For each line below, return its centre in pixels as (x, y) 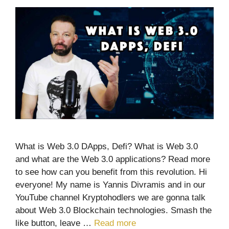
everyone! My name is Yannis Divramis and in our (110, 185)
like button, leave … (55, 223)
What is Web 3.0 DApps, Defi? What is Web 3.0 (107, 146)
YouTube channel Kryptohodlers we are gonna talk (110, 197)
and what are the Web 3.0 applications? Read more (113, 159)
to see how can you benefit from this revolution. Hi (111, 172)
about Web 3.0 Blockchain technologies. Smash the (113, 210)
